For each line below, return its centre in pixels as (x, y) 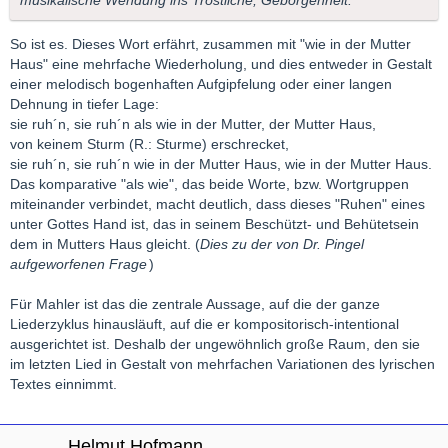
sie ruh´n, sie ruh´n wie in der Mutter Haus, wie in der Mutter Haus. (221, 164)
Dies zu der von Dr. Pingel (282, 244)
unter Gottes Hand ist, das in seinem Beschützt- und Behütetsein (214, 224)
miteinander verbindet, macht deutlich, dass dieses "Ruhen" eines (217, 204)
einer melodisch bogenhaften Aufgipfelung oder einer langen (201, 84)
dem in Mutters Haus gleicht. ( (105, 244)
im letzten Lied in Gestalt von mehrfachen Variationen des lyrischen (222, 364)
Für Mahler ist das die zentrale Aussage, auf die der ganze (195, 304)
